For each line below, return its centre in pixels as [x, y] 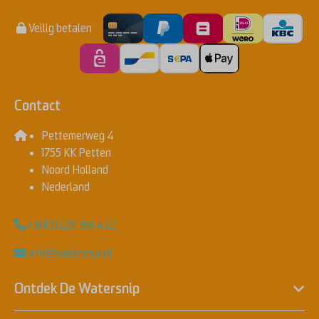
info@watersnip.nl [69, 254]
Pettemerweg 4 [78, 136]
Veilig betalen [59, 29]
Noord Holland [75, 171]
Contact [37, 106]
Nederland [66, 188]
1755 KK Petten [76, 153]
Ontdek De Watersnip [77, 289]
